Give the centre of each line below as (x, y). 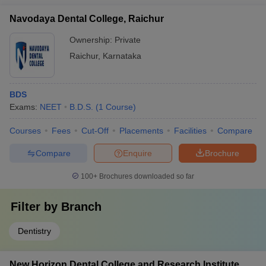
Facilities (190, 131)
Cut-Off (95, 131)
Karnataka (122, 56)
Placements (141, 131)
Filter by (36, 207)
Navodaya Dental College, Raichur (87, 19)
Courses (25, 131)
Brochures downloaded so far (146, 176)
